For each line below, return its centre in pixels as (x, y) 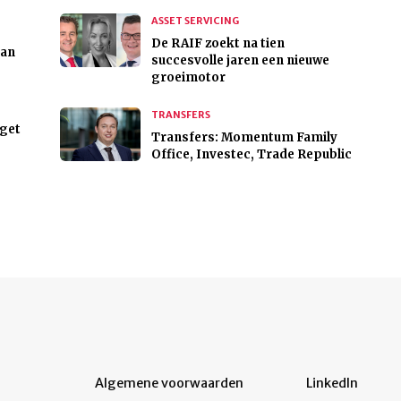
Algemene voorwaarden (169, 384)
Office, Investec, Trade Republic (251, 155)
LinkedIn (332, 384)
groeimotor (188, 78)
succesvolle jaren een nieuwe (240, 61)
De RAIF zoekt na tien (218, 44)
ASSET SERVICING (195, 21)
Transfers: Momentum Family (244, 138)
